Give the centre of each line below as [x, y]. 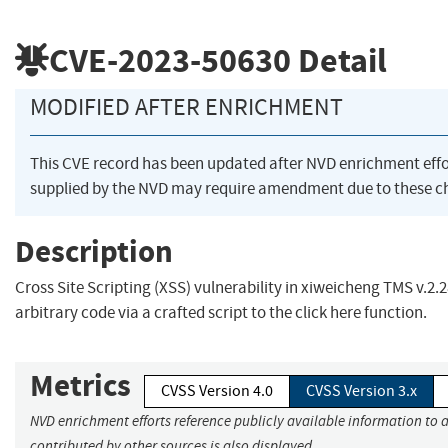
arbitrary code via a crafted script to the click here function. [221, 313]
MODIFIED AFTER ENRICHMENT [186, 107]
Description [94, 251]
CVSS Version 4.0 [217, 391]
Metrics [80, 386]
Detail [339, 60]
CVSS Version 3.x [361, 391]
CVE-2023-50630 [170, 60]
